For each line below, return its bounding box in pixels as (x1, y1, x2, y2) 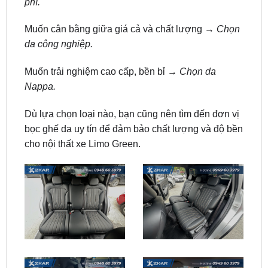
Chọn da (179, 35, 216, 46)
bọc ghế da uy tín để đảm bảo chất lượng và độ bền (24, 92, 243, 103)
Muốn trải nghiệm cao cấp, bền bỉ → (24, 35, 179, 46)
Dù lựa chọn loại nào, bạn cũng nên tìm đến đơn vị (24, 77, 239, 88)
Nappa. (24, 50, 56, 61)
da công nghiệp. (24, 8, 93, 19)
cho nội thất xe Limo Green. (24, 107, 141, 118)
